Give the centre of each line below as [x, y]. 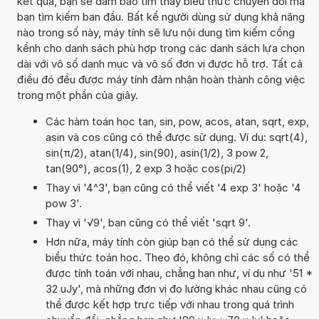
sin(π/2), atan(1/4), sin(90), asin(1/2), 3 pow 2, [157, 152]
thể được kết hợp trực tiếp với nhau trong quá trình [169, 304]
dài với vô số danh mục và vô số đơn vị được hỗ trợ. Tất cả [159, 63]
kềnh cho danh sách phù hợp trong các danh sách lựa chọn [161, 48]
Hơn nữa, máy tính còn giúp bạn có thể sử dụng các [172, 241]
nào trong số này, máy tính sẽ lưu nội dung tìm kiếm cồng [156, 32]
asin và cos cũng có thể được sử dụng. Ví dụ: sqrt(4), [176, 137]
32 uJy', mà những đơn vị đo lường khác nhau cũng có [176, 288]
